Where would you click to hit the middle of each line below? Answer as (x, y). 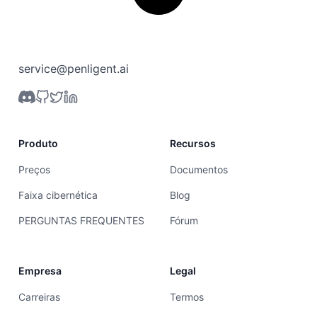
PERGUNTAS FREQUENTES (81, 221)
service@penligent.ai (74, 69)
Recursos (193, 144)
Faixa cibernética (58, 195)
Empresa (40, 271)
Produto (38, 144)
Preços (34, 170)
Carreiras (39, 297)
